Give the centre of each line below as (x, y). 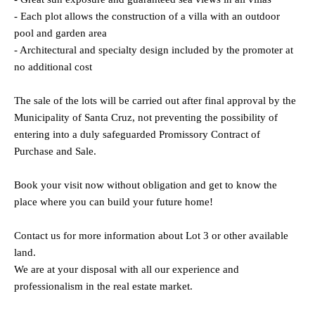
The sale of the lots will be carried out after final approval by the (155, 101)
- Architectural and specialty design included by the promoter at (154, 50)
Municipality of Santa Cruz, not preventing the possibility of (146, 118)
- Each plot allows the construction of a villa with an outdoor (147, 17)
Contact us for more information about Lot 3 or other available (151, 236)
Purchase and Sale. (55, 152)
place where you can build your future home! (114, 202)
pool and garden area (60, 33)
